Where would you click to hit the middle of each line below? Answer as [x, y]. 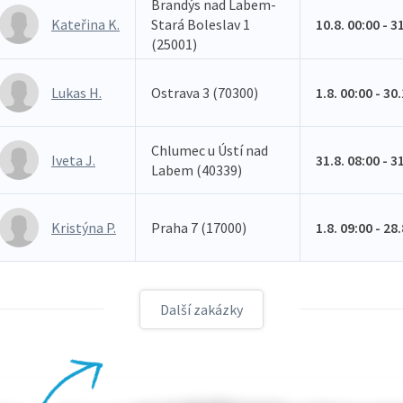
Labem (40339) [197, 170]
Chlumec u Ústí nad [210, 150]
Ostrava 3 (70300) [205, 93]
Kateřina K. [85, 24]
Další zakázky [201, 309]
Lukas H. [76, 93]
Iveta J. [73, 160]
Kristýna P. [84, 228]
